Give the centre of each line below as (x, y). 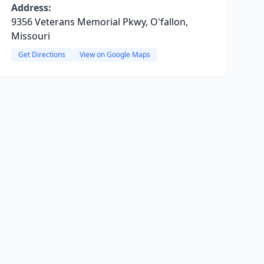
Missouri (30, 36)
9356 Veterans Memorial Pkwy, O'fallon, (99, 22)
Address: (31, 8)
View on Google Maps (115, 55)
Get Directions (42, 55)
